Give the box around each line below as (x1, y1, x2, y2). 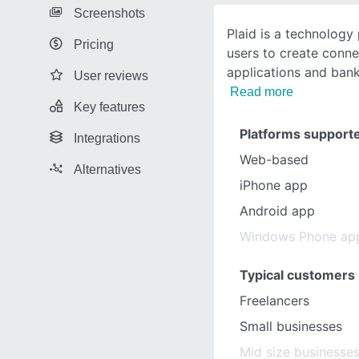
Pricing (74, 37, 114, 51)
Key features (74, 99, 145, 114)
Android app (240, 203, 315, 219)
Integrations (74, 131, 140, 145)
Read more (230, 85, 293, 99)
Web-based (240, 151, 309, 167)
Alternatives (74, 162, 141, 176)
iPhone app (240, 177, 308, 193)
